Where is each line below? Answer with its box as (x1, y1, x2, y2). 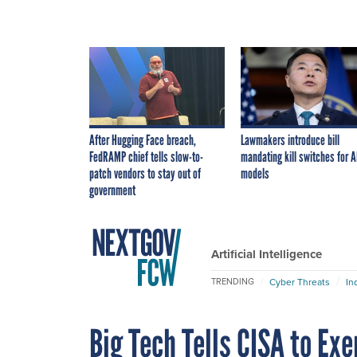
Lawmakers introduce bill (241, 131, 339, 149)
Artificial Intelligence (211, 245, 322, 263)
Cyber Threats (269, 274, 330, 289)
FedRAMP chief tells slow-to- (89, 147, 203, 166)
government (89, 181, 135, 199)
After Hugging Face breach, (89, 131, 196, 149)
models (241, 164, 269, 182)
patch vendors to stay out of (89, 164, 201, 182)
